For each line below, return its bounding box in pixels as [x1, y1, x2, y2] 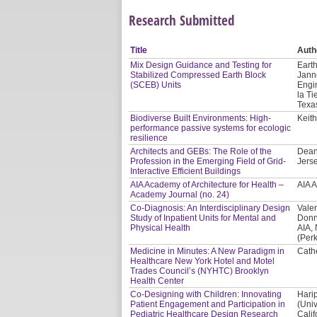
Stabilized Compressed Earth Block [130, 69, 267, 80]
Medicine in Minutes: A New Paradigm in [130, 246, 285, 256]
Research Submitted [129, 10, 234, 30]
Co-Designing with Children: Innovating [130, 289, 282, 299]
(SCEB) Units [130, 79, 182, 90]
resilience [130, 132, 168, 143]
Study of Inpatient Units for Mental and [130, 212, 277, 223]
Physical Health [130, 222, 191, 233]
